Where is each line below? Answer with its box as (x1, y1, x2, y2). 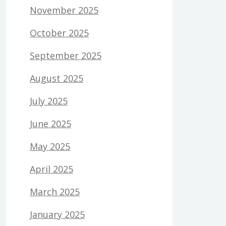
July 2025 (30, 95, 68, 107)
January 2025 (30, 208, 85, 221)
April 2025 (30, 163, 73, 176)
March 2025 (30, 186, 80, 198)
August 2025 (30, 72, 83, 85)
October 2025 (30, 27, 89, 39)
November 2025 (30, 4, 98, 17)
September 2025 (30, 49, 101, 62)
